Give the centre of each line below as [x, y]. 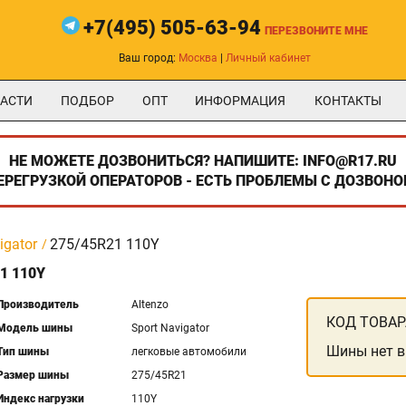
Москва [198, 58]
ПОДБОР [87, 101]
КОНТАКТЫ [348, 101]
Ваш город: [149, 58]
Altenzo [150, 304]
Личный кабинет [268, 58]
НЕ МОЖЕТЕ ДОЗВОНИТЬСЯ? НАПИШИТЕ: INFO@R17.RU [203, 161]
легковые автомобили [189, 352]
